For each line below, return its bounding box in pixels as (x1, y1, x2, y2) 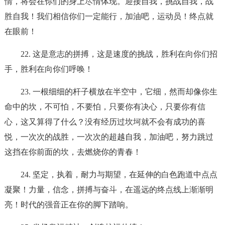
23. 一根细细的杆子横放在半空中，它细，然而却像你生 (20, 87, 217, 96)
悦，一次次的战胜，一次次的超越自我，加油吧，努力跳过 (4, 133, 213, 141)
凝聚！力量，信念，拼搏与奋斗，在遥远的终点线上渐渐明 (4, 185, 213, 194)
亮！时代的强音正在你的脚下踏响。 (4, 200, 133, 209)
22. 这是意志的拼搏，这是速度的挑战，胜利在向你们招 (20, 50, 217, 58)
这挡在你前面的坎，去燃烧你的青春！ (4, 148, 141, 156)
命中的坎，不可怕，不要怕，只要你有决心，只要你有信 (4, 102, 205, 111)
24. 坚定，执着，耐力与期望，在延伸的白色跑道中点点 (20, 170, 217, 179)
